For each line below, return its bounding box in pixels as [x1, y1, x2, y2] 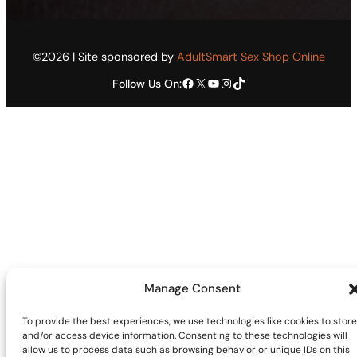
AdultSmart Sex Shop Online [176, 49, 325, 65]
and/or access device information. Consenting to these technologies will [22, 329, 347, 342]
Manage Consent [144, 280, 241, 296]
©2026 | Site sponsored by [32, 49, 177, 65]
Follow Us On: [112, 76, 182, 91]
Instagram [218, 73, 230, 91]
